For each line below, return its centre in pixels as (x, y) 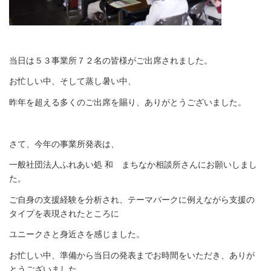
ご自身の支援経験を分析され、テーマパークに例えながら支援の (132, 199)
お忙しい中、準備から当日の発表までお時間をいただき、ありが (132, 255)
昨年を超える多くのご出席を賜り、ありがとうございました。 (128, 102)
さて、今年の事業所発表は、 (64, 143)
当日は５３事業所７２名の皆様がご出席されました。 (111, 60)
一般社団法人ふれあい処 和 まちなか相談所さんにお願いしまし (133, 165)
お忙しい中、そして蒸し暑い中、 (73, 81)
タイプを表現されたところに (64, 213)
